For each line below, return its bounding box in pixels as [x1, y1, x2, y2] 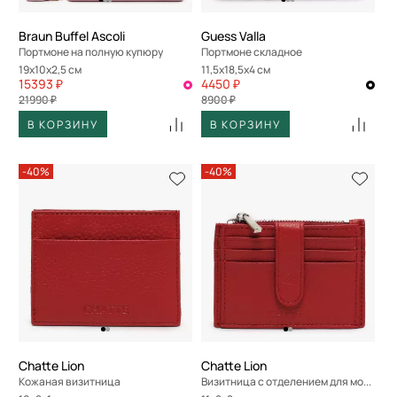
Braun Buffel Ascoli [19, 27, 125, 44]
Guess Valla [200, 27, 266, 44]
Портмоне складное [207, 44, 302, 59]
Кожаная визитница [25, 374, 121, 389]
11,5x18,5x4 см [205, 62, 270, 77]
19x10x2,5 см [23, 62, 82, 77]
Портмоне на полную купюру [26, 44, 163, 59]
